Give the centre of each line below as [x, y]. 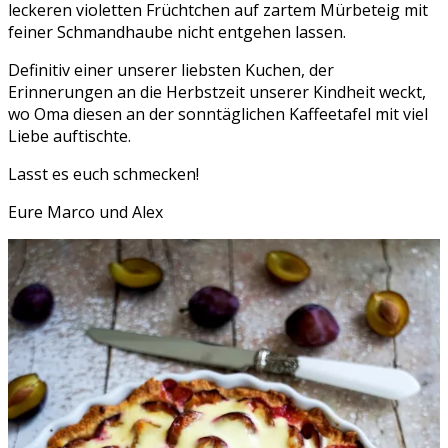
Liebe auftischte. [69, 135]
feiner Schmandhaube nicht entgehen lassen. [177, 31]
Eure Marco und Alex [85, 211]
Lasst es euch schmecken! [103, 173]
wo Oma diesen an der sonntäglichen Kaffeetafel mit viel [218, 113]
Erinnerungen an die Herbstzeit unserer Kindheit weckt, [217, 91]
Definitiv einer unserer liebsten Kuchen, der [171, 69]
